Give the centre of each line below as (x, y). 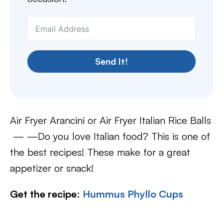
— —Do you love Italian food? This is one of (110, 136)
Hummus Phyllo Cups (133, 194)
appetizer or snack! (52, 168)
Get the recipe (43, 194)
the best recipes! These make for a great (100, 152)
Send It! (111, 61)
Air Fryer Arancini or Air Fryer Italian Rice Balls (111, 120)
